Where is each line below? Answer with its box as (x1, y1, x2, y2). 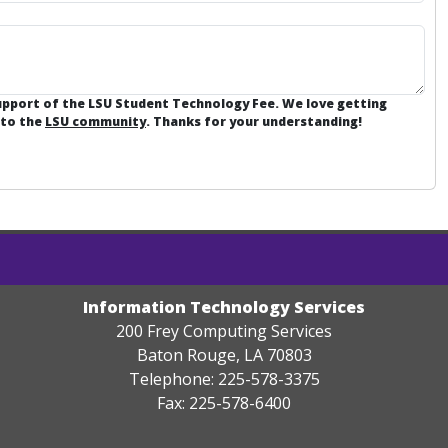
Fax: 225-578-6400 (157, 392, 291, 414)
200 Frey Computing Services (116, 320, 332, 342)
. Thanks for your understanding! (146, 113, 362, 130)
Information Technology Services (83, 296, 365, 318)
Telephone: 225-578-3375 (128, 368, 320, 390)
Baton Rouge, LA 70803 (136, 344, 312, 366)
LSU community (45, 113, 146, 130)
